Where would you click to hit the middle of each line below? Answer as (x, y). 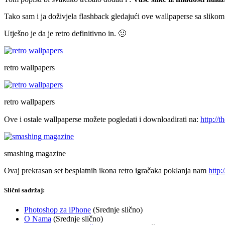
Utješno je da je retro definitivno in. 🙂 (65, 33)
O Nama (38, 219)
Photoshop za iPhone (58, 210)
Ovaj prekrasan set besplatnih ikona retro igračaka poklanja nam (106, 170)
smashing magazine (35, 153)
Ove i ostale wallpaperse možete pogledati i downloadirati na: (102, 119)
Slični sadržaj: (24, 190)
